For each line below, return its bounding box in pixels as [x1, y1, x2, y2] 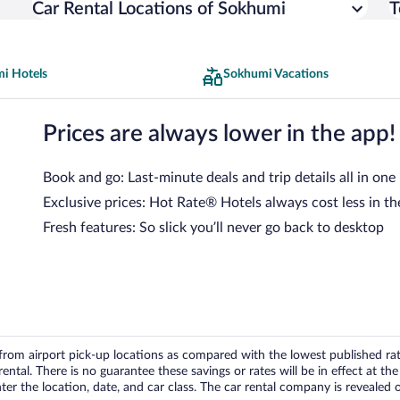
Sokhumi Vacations [223, 68, 329, 80]
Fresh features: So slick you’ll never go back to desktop [43, 220, 384, 235]
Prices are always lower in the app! [43, 121, 396, 146]
